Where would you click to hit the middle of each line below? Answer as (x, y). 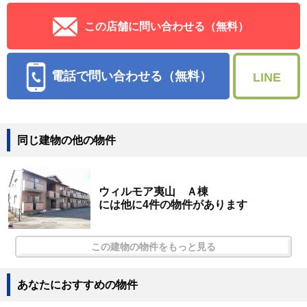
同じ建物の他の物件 (66, 140)
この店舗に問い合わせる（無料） (167, 26)
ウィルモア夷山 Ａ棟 (154, 192)
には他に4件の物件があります (173, 205)
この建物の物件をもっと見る (153, 247)
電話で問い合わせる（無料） (131, 76)
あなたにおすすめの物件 (77, 285)
